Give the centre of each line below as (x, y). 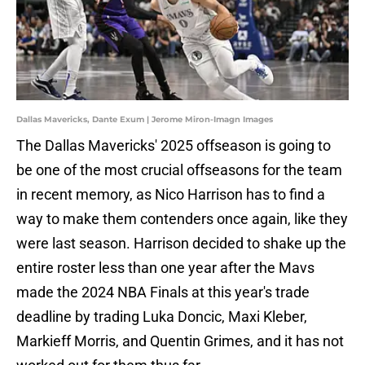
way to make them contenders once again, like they (182, 219)
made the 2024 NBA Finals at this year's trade (163, 292)
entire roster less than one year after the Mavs (165, 268)
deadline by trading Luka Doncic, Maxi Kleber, (162, 317)
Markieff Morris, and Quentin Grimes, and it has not (180, 341)
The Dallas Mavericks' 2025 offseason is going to (174, 146)
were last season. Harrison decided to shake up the (181, 244)
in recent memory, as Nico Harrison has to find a (171, 195)
